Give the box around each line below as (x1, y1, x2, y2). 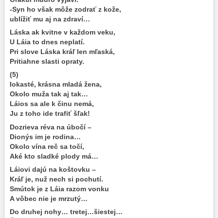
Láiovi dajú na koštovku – (10, 165, 96, 173)
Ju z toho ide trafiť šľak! (10, 109, 90, 118)
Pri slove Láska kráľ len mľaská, (10, 48, 115, 56)
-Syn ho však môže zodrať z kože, (10, 5, 121, 14)
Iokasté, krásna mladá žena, (10, 80, 102, 89)
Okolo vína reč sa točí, (10, 142, 84, 150)
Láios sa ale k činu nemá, (10, 100, 94, 108)
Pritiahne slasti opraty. (10, 57, 84, 66)
